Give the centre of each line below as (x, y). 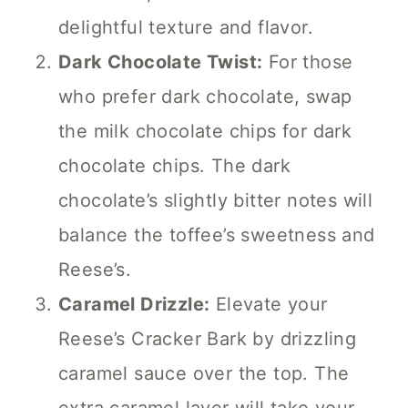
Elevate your (269, 305)
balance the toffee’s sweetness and (217, 235)
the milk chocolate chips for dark (205, 132)
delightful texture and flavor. (186, 28)
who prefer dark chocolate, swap (205, 97)
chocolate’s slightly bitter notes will (216, 201)
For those (308, 62)
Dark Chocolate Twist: (161, 62)
